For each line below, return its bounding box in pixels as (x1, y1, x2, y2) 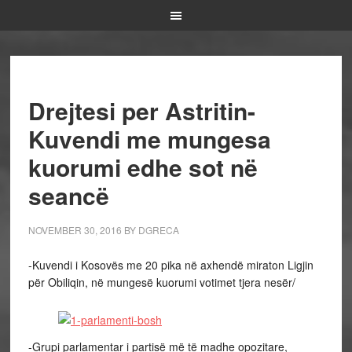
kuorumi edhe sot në (27, 150, 258, 184)
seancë (27, 178, 109, 212)
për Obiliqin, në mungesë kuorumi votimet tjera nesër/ (27, 274, 295, 290)
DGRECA (137, 223, 179, 236)
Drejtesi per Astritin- (27, 93, 255, 127)
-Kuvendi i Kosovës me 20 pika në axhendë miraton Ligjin (27, 257, 313, 273)
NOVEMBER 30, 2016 (27, 223, 122, 236)
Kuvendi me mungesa (27, 122, 271, 156)
